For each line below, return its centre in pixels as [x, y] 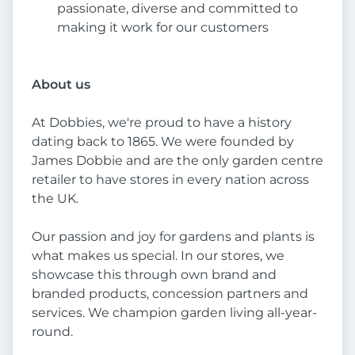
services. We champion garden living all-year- [174, 313]
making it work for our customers [163, 28]
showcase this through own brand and [154, 275]
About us [61, 85]
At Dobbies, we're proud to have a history [162, 123]
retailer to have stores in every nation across [170, 180]
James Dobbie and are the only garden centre [177, 161]
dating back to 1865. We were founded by [163, 142]
